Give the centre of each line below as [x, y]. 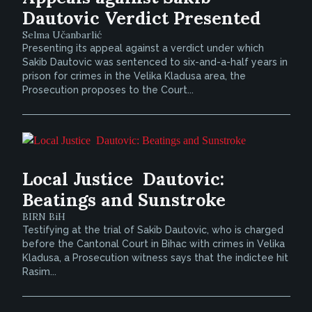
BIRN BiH [44, 217]
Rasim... [39, 272]
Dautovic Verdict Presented [141, 18]
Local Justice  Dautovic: [123, 179]
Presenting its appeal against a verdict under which [143, 48]
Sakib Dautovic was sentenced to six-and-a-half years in [155, 62]
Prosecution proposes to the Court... [108, 90]
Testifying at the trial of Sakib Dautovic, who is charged [153, 230]
